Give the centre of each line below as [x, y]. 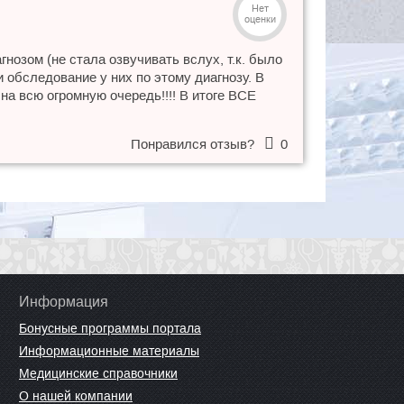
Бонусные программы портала [110, 328]
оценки [260, 19]
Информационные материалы [109, 351]
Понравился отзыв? [194, 144]
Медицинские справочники [98, 373]
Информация [64, 302]
